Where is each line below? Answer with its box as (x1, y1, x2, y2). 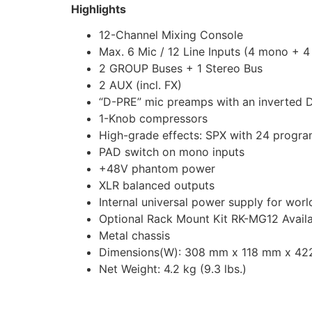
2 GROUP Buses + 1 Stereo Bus (99, 61, 263, 76)
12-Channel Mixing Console (99, 28, 243, 42)
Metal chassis (99, 228, 170, 243)
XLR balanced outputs (99, 178, 214, 193)
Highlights (71, 2, 126, 17)
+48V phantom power (99, 162, 215, 176)
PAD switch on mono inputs (99, 145, 244, 159)
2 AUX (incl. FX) (99, 78, 182, 93)
